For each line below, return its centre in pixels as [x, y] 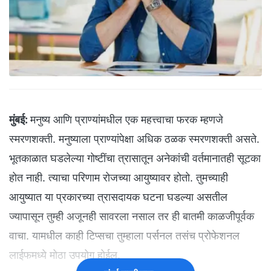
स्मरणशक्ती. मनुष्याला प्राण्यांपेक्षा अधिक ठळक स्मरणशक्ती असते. [134, 139]
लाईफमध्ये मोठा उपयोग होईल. [65, 255]
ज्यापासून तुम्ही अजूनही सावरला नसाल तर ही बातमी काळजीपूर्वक [132, 217]
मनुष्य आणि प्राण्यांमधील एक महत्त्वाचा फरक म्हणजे [127, 120]
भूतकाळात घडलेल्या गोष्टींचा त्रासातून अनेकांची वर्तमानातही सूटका [135, 158]
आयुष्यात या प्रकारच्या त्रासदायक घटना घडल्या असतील [118, 197]
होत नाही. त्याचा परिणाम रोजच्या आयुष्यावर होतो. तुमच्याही [119, 178]
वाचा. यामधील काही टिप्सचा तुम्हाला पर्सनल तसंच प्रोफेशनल [124, 236]
